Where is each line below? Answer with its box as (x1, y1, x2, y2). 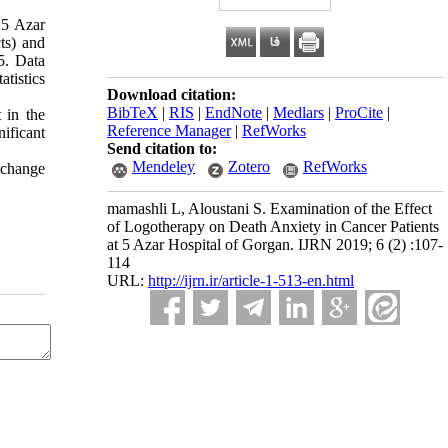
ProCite (335, 104, 383, 121)
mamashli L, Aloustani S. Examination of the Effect (107, 200, 432, 217)
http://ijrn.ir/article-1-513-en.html (148, 272, 354, 289)
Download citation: (107, 86, 236, 103)
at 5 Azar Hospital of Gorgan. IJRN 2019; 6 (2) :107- (107, 236, 443, 253)
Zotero (228, 158, 270, 175)
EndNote (205, 104, 262, 121)
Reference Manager (107, 122, 231, 139)
